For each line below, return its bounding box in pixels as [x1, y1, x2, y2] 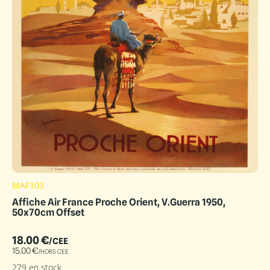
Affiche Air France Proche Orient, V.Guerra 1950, [12, 196, 225, 209]
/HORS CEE [39, 248, 69, 256]
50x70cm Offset [12, 207, 84, 219]
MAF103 [12, 180, 44, 192]
